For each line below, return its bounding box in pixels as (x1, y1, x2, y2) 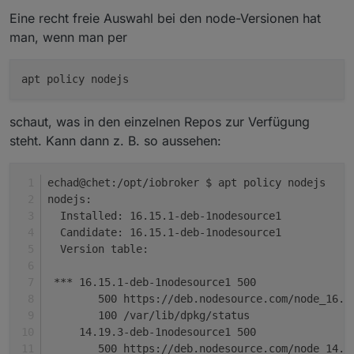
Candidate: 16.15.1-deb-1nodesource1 (47, 225, 281, 239)
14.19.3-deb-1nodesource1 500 (47, 325, 256, 338)
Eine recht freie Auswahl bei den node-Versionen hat (9, 9, 321, 26)
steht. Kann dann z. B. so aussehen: (9, 132, 221, 149)
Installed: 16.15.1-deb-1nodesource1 (47, 209, 281, 222)
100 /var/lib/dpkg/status (47, 308, 250, 322)
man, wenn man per (9, 28, 127, 45)
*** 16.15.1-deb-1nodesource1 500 (47, 275, 256, 288)
